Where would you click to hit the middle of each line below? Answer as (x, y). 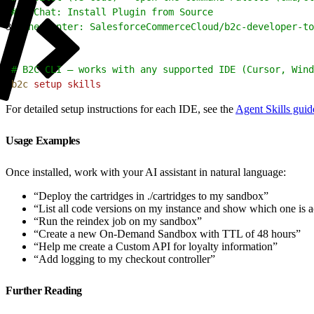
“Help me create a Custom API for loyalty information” (156, 246)
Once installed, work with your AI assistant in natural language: (146, 172)
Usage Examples (44, 140)
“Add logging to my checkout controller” (124, 259)
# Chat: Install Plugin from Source (112, 12)
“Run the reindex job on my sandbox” (118, 221)
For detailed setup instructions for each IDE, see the (121, 109)
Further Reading (45, 290)
